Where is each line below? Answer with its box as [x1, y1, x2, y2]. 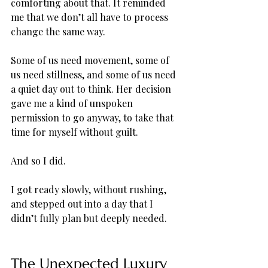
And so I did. [11, 154, 68, 167]
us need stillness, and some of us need [11, 68, 178, 81]
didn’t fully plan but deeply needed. [11, 211, 167, 224]
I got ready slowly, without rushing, [11, 182, 169, 196]
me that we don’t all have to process [11, 10, 170, 23]
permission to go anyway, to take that [11, 111, 176, 124]
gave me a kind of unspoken [11, 96, 135, 109]
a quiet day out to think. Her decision [11, 82, 173, 95]
